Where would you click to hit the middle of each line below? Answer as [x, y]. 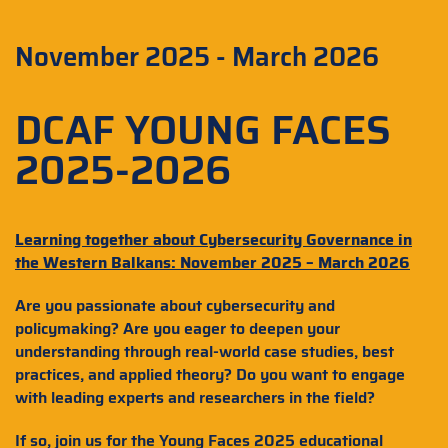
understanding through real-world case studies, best [204, 351]
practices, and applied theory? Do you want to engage [210, 374]
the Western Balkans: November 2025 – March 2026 [212, 262]
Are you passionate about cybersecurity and [175, 305]
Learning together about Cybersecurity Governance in [213, 239]
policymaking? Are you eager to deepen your [177, 328]
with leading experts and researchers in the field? [195, 397]
